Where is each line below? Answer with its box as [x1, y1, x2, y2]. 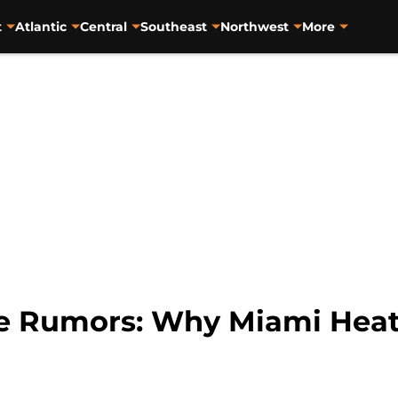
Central [79, 18, 127, 35]
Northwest [219, 18, 289, 35]
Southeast [139, 18, 207, 35]
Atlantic [14, 18, 67, 35]
